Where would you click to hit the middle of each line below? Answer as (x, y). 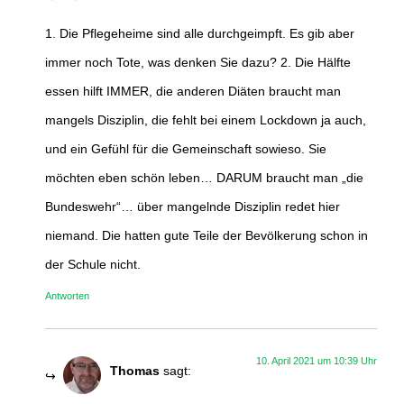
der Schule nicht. (93, 264)
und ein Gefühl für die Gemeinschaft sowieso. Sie (186, 148)
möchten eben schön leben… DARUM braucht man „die (204, 177)
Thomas (135, 371)
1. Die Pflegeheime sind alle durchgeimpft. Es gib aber (200, 33)
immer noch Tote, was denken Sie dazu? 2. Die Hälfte (198, 62)
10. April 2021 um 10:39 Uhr (317, 361)
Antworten (67, 296)
